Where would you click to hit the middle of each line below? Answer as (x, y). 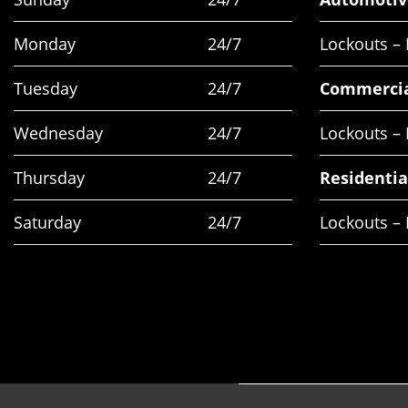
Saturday (47, 223)
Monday (45, 44)
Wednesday (58, 133)
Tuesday (46, 89)
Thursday (49, 178)
